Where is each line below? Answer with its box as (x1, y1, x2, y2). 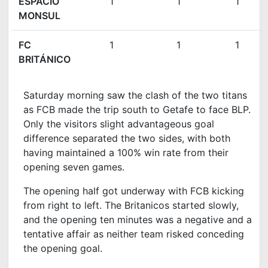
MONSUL (18, 9, 60, 22)
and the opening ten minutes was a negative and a (23, 213, 252, 226)
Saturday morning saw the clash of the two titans (23, 89, 248, 101)
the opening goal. (23, 242, 103, 254)
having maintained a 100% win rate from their (23, 146, 229, 159)
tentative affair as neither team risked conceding (23, 227, 245, 240)
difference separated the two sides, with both (23, 132, 231, 144)
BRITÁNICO (18, 53, 71, 65)
